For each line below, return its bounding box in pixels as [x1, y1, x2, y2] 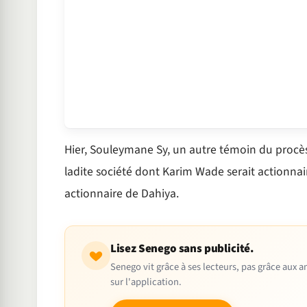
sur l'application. [110, 275, 182, 290]
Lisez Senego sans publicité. [110, 241, 254, 258]
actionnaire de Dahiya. [64, 185, 179, 203]
